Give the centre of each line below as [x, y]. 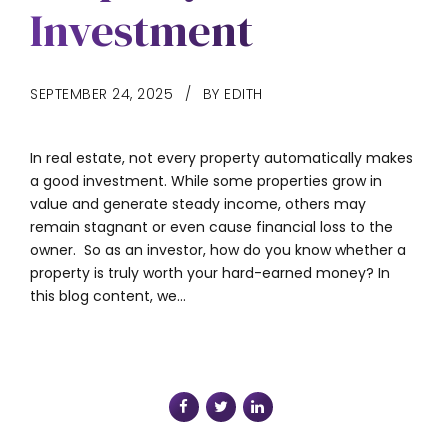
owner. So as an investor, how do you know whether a [218, 249]
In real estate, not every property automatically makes [221, 157]
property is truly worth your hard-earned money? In [210, 272]
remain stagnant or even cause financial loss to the [211, 226]
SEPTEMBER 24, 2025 [101, 93]
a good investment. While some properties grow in [206, 180]
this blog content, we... [108, 295]
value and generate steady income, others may [198, 203]
